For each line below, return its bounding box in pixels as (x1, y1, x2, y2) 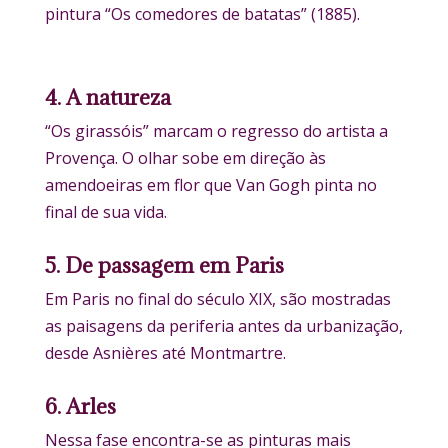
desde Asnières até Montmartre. (44, 342, 286, 365)
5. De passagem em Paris (44, 252, 284, 280)
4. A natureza (44, 84, 171, 112)
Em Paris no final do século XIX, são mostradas (44, 288, 391, 311)
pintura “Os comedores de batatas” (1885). (44, 3, 360, 26)
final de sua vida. (44, 201, 167, 224)
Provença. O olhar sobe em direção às (44, 147, 326, 170)
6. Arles (44, 393, 116, 421)
